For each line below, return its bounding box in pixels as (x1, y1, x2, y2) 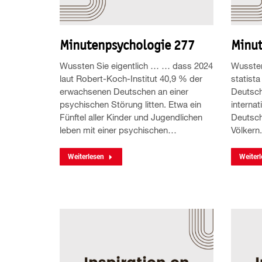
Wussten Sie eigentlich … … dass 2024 (60, 60, 213, 71)
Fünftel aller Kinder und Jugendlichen (60, 112, 202, 123)
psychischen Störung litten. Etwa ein (60, 99, 201, 110)
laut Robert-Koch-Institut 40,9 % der (60, 73, 202, 84)
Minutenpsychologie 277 (60, 37, 195, 54)
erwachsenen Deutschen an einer (60, 86, 188, 97)
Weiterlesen (68, 153, 104, 161)
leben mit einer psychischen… (60, 125, 177, 136)
